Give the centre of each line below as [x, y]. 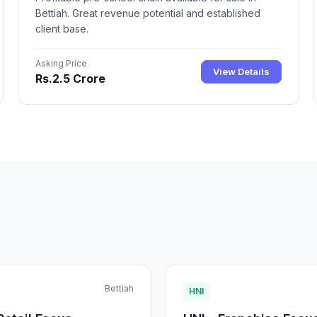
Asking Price [62, 63]
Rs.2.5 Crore [71, 78]
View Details [241, 72]
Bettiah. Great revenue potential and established [148, 13]
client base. [62, 28]
